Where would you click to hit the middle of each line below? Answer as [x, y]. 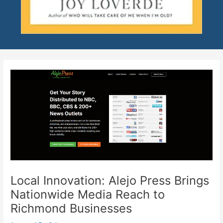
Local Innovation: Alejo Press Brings [110, 181]
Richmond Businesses [71, 209]
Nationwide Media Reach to [88, 195]
